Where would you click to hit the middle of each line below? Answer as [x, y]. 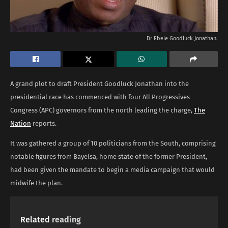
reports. [44, 123]
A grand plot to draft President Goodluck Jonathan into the [99, 83]
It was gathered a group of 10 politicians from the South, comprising [113, 143]
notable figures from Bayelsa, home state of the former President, [109, 156]
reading [66, 219]
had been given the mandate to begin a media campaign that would [112, 169]
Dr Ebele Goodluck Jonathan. [182, 38]
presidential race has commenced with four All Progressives [100, 97]
